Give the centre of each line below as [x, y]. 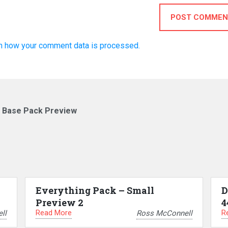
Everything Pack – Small [95, 191]
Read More [53, 213]
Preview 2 [59, 203]
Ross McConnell [164, 213]
